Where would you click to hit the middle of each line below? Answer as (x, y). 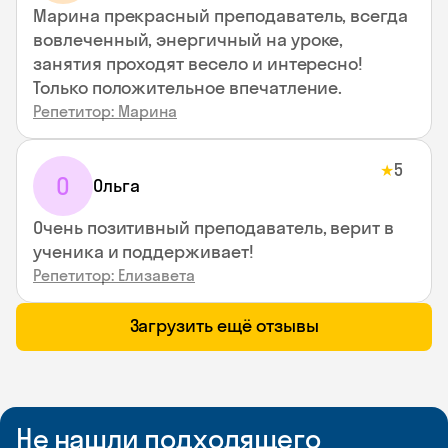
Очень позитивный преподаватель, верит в (214, 227)
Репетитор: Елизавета (114, 275)
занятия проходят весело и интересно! (198, 63)
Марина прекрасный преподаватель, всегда (221, 15)
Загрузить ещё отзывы (224, 325)
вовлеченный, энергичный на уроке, (188, 39)
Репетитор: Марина (105, 111)
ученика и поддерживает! (143, 251)
